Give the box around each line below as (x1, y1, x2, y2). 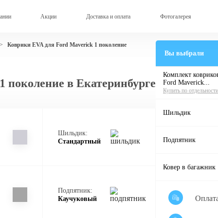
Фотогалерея (160, 13, 191, 20)
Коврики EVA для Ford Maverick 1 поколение (7, 41, 127, 48)
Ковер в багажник (163, 163, 216, 171)
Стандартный (57, 137, 101, 145)
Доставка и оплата (86, 13, 130, 20)
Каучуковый (57, 195, 97, 202)
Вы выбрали (164, 50, 204, 57)
